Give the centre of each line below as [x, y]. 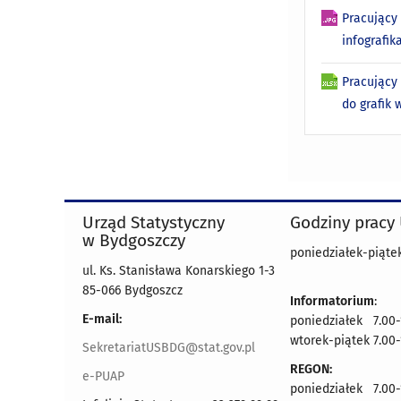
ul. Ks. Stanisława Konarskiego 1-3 [179, 271]
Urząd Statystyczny [154, 223]
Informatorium [332, 302]
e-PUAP [103, 377]
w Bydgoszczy [134, 241]
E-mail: [102, 320]
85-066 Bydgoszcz [132, 291]
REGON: [311, 370]
